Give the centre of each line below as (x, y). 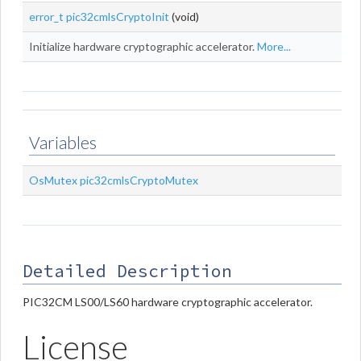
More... (274, 46)
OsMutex (53, 180)
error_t (46, 17)
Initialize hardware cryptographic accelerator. (143, 46)
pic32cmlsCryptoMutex (139, 180)
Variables (63, 142)
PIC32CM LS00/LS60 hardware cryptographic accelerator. (168, 301)
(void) (184, 17)
